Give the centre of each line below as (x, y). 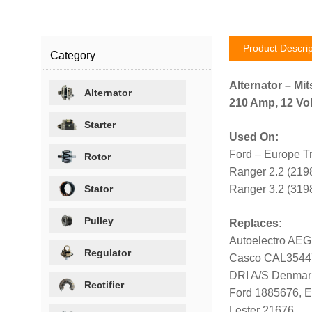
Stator (99, 188)
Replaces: (255, 223)
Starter (100, 124)
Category (73, 55)
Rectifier (104, 284)
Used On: (253, 136)
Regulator (108, 252)
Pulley (99, 220)
